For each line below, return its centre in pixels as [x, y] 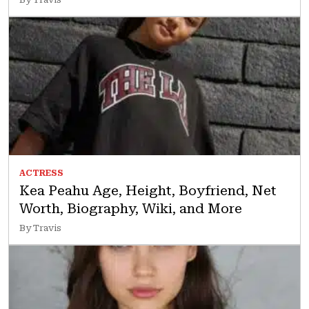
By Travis [40, 228]
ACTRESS [41, 173]
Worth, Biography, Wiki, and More [131, 208]
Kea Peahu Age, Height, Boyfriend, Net [148, 190]
